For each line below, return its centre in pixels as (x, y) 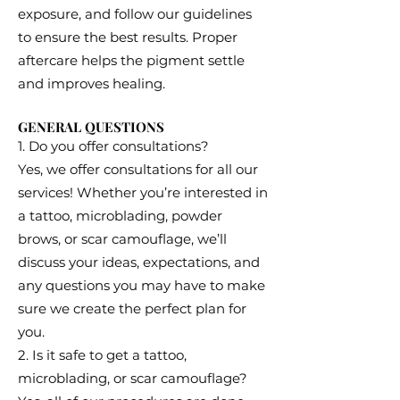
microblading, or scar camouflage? (133, 378)
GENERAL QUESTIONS (91, 127)
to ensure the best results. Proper (128, 37)
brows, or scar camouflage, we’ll (122, 239)
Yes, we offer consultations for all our (138, 169)
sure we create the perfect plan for (132, 308)
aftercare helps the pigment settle (131, 60)
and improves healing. (92, 83)
